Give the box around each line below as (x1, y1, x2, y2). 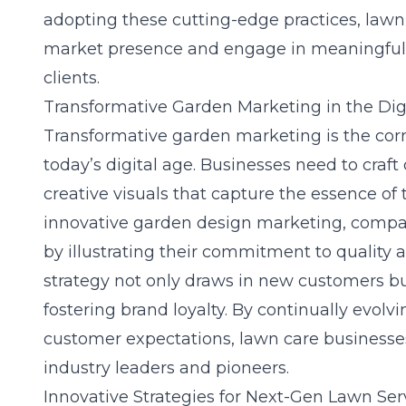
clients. (43, 68, 100, 88)
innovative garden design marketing (43, 213, 343, 233)
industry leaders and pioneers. (43, 358, 289, 378)
